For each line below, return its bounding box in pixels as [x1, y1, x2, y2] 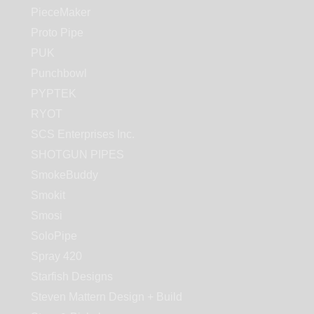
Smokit [31, 189, 65, 202]
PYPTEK [31, 88, 76, 100]
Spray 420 [31, 250, 82, 263]
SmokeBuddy [31, 169, 98, 182]
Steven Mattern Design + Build [31, 291, 182, 303]
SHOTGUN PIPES [31, 149, 124, 161]
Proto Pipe [31, 27, 83, 39]
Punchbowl [31, 67, 87, 80]
